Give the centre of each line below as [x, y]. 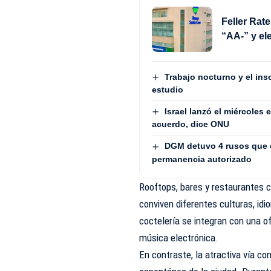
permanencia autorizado [202, 159]
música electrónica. [180, 237]
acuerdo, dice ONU [191, 124]
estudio [168, 90]
